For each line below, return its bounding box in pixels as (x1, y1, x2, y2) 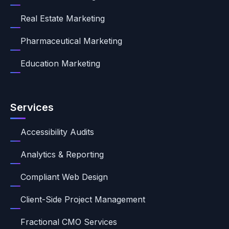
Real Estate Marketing (20, 13, 105, 24)
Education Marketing (20, 58, 100, 68)
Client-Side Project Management (20, 194, 145, 204)
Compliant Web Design (20, 172, 108, 182)
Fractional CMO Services (20, 217, 117, 227)
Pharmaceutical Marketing (20, 36, 122, 46)
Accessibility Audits (20, 127, 94, 137)
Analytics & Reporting (20, 149, 104, 159)
